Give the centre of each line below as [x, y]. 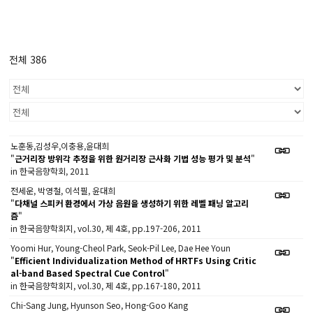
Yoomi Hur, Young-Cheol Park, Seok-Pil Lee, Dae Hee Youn [121, 248]
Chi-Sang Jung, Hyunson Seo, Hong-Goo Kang [100, 305]
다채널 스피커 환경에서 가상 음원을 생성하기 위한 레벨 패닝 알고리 [132, 203]
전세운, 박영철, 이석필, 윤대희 [63, 190]
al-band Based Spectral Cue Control [88, 273]
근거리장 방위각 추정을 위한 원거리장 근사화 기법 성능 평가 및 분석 [133, 158]
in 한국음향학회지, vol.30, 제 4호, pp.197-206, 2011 [106, 228]
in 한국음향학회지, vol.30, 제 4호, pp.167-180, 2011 [106, 285]
